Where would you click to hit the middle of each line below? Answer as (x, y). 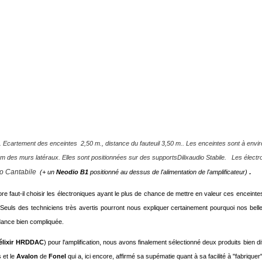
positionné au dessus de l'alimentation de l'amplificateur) (168, 172)
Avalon (27, 256)
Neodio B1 (72, 172)
